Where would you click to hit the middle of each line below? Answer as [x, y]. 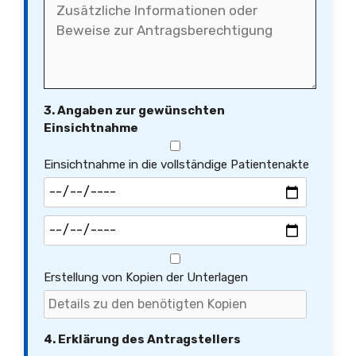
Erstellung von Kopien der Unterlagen [146, 277]
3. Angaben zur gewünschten [134, 110]
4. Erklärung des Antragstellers [142, 339]
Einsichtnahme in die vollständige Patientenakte [176, 164]
